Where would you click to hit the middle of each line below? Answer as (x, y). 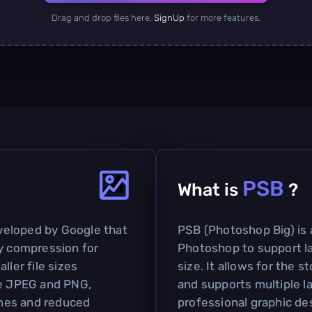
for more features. (223, 17)
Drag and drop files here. (103, 17)
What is (210, 189)
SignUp (169, 17)
